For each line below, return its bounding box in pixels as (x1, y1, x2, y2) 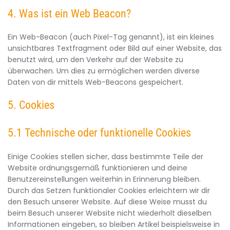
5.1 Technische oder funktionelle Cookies (8, 126, 191, 139)
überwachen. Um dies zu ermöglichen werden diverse (8, 66, 200, 76)
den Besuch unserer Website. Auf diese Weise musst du (8, 197, 207, 207)
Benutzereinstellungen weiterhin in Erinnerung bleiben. (8, 174, 201, 184)
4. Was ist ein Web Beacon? (8, 7, 131, 20)
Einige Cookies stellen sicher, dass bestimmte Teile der (8, 151, 203, 162)
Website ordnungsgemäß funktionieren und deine (8, 163, 187, 173)
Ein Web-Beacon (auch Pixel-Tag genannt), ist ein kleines (8, 32, 214, 42)
